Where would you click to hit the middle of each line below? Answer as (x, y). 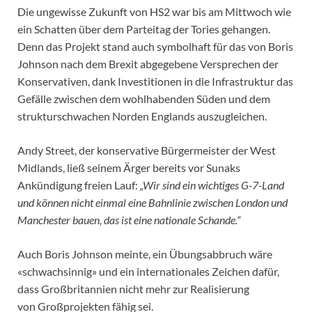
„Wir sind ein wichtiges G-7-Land (212, 185)
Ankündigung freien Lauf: (79, 185)
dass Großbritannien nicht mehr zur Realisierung (133, 288)
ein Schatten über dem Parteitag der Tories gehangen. (144, 29)
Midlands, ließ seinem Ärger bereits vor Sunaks (129, 167)
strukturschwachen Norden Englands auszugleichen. (142, 116)
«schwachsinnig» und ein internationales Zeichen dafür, (148, 271)
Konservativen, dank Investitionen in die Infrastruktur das (155, 81)
